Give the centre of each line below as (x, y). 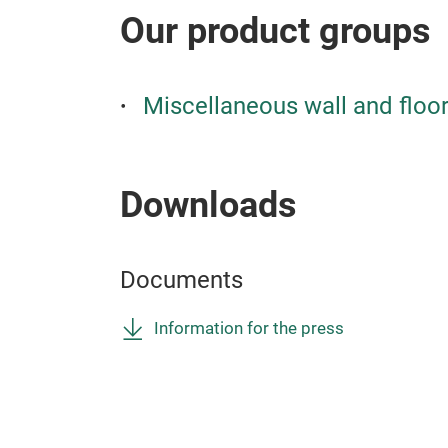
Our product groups (275, 30)
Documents (181, 279)
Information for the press (249, 328)
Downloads (208, 204)
